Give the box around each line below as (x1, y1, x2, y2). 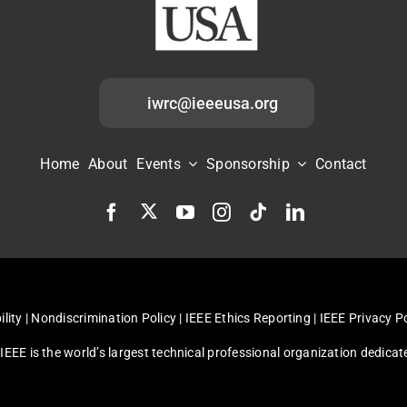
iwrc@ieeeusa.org (146, 93, 278, 113)
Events (136, 154, 181, 173)
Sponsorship (206, 154, 290, 173)
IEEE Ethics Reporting (184, 310, 311, 325)
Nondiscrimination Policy (31, 310, 177, 325)
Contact (315, 154, 367, 173)
